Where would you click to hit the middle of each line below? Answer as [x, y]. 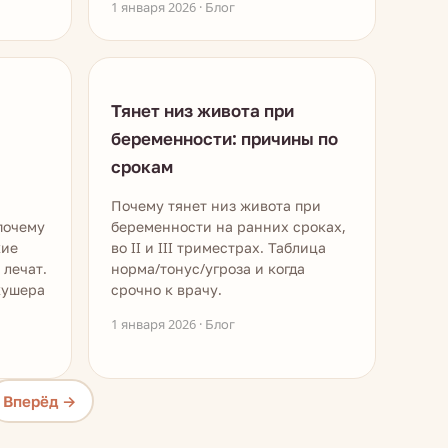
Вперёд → [40, 400]
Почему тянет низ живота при [216, 205]
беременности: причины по [224, 138]
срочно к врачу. [166, 289]
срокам [142, 166]
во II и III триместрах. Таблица [218, 247]
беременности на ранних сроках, [228, 226]
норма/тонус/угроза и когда [208, 268]
